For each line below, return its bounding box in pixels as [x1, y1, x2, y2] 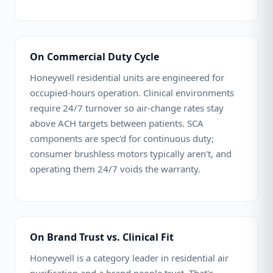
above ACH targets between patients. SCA [30, 117, 204, 129]
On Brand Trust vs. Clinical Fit [30, 230, 174, 244]
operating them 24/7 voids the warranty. [30, 163, 200, 175]
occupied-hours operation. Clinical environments [30, 87, 234, 99]
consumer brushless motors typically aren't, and [30, 147, 232, 160]
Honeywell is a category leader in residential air [30, 252, 229, 264]
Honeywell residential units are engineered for [30, 71, 224, 83]
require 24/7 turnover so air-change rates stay [30, 102, 224, 114]
